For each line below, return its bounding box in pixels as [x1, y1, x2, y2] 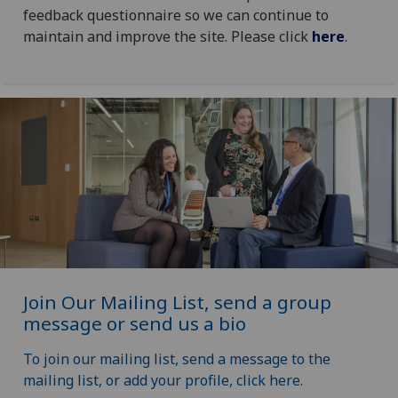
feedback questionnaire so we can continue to [22, 4, 329, 25]
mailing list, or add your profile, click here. [22, 370, 303, 391]
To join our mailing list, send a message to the [22, 349, 330, 370]
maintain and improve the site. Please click [22, 26, 312, 46]
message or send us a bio [22, 311, 246, 337]
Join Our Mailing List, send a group [22, 290, 331, 315]
